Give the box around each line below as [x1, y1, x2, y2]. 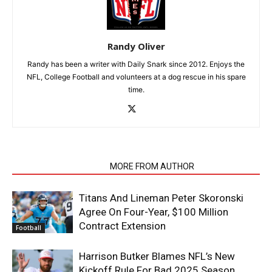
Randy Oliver [107, 39, 165, 52]
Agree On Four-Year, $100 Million [79, 205, 228, 218]
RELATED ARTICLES [19, 161, 95, 171]
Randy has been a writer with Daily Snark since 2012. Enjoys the [27, 59, 245, 69]
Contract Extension [79, 219, 166, 232]
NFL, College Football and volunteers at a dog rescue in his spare [26, 72, 246, 81]
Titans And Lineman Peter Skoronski [79, 191, 243, 204]
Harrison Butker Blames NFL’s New [79, 250, 235, 262]
